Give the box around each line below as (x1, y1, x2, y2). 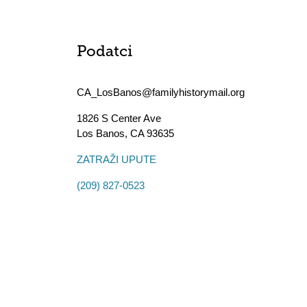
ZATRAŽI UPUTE (77, 153, 156, 165)
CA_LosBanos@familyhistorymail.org (77, 86, 245, 98)
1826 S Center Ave (77, 112, 161, 124)
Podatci (77, 45, 132, 60)
